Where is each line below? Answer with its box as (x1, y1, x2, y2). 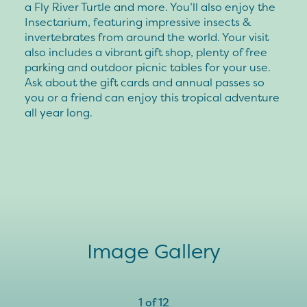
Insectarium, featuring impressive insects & (25, 14, 251, 30)
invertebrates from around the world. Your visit (25, 29, 269, 45)
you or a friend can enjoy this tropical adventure (25, 90, 280, 106)
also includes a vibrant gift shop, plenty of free (25, 45, 267, 60)
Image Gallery (86, 238, 221, 265)
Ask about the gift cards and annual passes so (25, 75, 265, 90)
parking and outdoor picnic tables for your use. (25, 60, 271, 75)
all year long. (25, 105, 93, 121)
